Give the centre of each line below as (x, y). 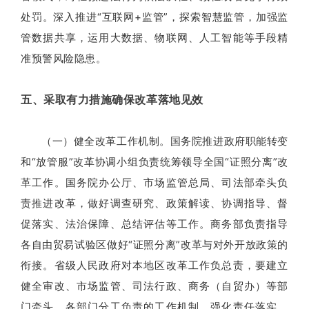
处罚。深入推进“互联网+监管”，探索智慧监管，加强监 (154, 17)
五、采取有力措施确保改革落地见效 (112, 99)
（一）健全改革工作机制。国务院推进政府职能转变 (165, 141)
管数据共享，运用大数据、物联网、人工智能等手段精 (154, 37)
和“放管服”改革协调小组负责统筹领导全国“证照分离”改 (154, 161)
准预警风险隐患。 (64, 58)
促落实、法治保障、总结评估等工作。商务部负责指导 (154, 223)
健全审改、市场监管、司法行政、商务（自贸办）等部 (154, 286)
